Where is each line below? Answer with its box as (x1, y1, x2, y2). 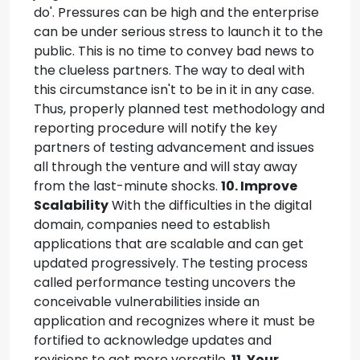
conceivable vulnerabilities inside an (34, 292, 260, 311)
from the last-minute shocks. (34, 177, 221, 195)
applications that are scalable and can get (34, 235, 304, 253)
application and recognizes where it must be (34, 312, 315, 330)
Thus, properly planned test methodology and (34, 100, 325, 118)
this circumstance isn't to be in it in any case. (34, 80, 314, 99)
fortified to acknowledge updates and (34, 331, 272, 350)
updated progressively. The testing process (34, 254, 308, 272)
